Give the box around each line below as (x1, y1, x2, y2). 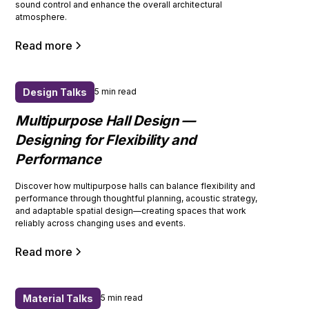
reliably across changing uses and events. (15, 217, 186, 228)
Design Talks (23, 86, 88, 98)
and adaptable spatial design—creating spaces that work (15, 205, 247, 216)
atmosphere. (15, 11, 68, 22)
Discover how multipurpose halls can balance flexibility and (15, 180, 256, 191)
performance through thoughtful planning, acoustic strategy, (15, 192, 258, 203)
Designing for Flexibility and (15, 131, 197, 148)
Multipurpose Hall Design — (15, 112, 196, 129)
